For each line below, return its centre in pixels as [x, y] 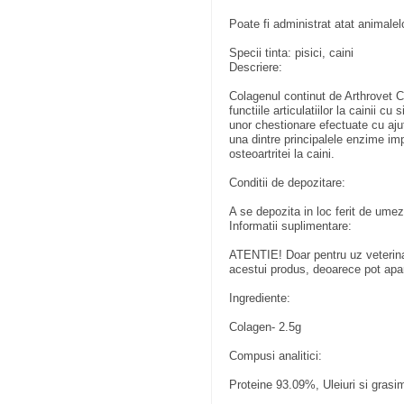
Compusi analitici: [276, 355]
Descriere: [256, 67]
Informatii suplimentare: [291, 225]
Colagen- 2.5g [266, 326]
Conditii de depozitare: [288, 182]
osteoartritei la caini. [282, 153]
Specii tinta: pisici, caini [292, 52]
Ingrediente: [260, 298]
